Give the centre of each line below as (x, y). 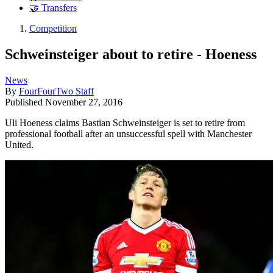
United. (19, 144)
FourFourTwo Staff (56, 91)
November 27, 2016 (84, 102)
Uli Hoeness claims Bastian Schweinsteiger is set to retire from (125, 122)
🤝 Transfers (53, 8)
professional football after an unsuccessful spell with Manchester (128, 133)
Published (25, 102)
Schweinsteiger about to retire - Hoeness (131, 54)
